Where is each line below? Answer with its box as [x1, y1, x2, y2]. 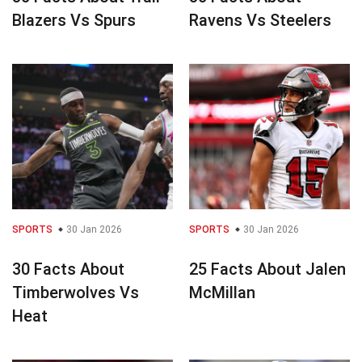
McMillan [189, 282, 255, 302]
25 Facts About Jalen [189, 259, 346, 279]
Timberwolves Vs [12, 282, 139, 302]
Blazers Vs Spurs [12, 10, 136, 30]
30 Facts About [12, 259, 124, 279]
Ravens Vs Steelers [189, 10, 331, 30]
